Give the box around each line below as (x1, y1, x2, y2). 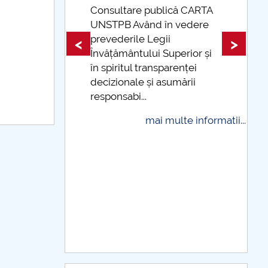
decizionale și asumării (90, 76, 196, 89)
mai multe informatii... (145, 114, 246, 127)
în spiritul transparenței (90, 62, 197, 74)
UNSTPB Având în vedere (90, 19, 209, 31)
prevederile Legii (90, 33, 171, 45)
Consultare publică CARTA (90, 4, 213, 17)
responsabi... (90, 90, 147, 103)
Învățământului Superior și (90, 47, 212, 60)
